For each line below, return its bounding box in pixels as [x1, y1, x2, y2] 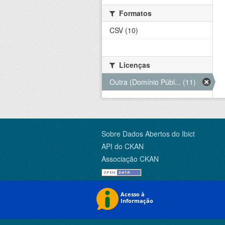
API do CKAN [101, 141, 144, 152]
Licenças [117, 60, 150, 70]
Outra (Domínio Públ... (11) [109, 77, 196, 87]
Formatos [117, 8, 152, 19]
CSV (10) [109, 25, 138, 36]
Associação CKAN [101, 154, 159, 164]
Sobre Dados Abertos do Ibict [101, 129, 195, 139]
